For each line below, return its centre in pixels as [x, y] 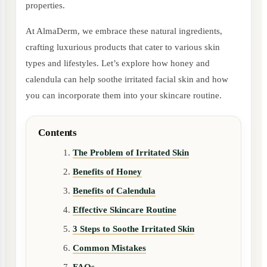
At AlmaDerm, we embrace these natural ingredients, [124, 31]
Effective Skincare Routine [125, 210]
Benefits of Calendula [114, 191]
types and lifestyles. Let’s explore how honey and [118, 63]
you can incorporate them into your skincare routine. [124, 95]
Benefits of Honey [107, 172]
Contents [58, 133]
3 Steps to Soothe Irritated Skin [133, 229]
